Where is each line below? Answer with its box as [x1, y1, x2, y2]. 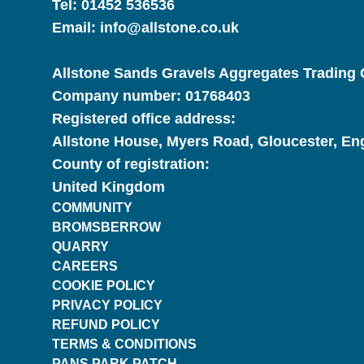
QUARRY [52, 240, 109, 253]
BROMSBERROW [52, 220, 161, 234]
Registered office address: [52, 110, 236, 127]
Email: [52, 19, 100, 36]
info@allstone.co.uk [100, 19, 239, 36]
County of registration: [52, 156, 210, 172]
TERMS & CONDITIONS [52, 337, 197, 351]
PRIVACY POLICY [52, 298, 162, 312]
